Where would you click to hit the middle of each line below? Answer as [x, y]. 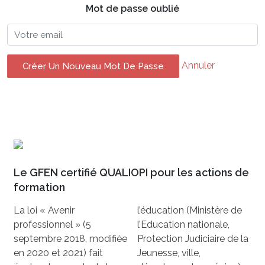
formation [40, 187]
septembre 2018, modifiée [71, 238]
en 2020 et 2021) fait [59, 253]
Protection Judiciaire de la [193, 238]
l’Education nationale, [183, 224]
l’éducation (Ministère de [190, 210]
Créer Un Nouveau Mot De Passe [93, 67]
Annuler [198, 66]
